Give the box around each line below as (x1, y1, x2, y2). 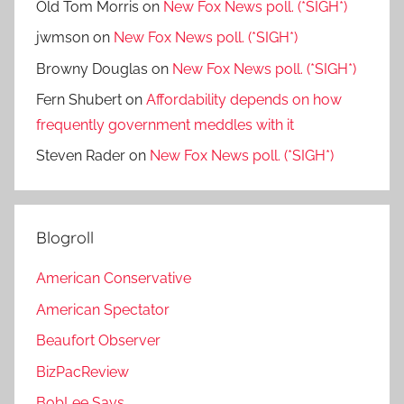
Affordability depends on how (146, 90, 342, 108)
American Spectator (36, 300, 170, 318)
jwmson (36, 29, 89, 47)
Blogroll (36, 227, 94, 249)
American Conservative (36, 270, 191, 288)
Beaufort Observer (36, 332, 161, 350)
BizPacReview (36, 363, 129, 381)
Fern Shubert (36, 90, 122, 108)
